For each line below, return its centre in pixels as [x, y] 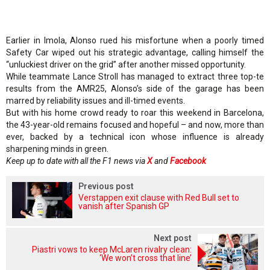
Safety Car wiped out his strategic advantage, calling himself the [135, 53]
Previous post [106, 187]
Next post [173, 238]
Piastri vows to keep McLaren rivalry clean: [112, 250]
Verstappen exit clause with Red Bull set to [159, 198]
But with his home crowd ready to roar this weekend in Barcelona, [135, 113]
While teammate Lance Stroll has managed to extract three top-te [135, 77]
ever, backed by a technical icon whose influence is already [135, 137]
